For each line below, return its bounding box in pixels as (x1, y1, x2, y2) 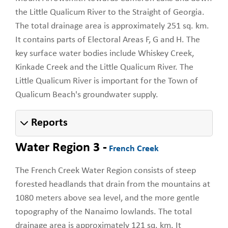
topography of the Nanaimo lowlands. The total (15, 207, 192, 217)
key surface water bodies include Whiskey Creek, (15, 48, 194, 59)
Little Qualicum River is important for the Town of (15, 76, 198, 86)
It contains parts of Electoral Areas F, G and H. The (15, 35, 200, 45)
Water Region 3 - (15, 140, 107, 155)
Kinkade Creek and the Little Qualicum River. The (15, 62, 193, 72)
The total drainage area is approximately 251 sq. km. (15, 21, 209, 31)
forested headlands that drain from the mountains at (15, 179, 210, 189)
